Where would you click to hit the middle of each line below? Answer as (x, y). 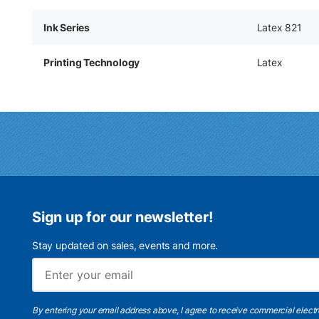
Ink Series (67, 27)
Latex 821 (279, 27)
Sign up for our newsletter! (122, 217)
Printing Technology (92, 62)
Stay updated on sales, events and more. (125, 245)
